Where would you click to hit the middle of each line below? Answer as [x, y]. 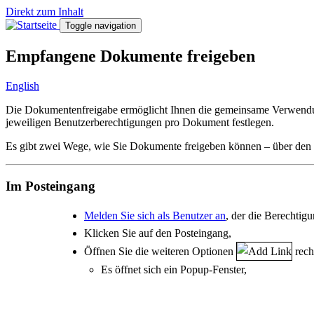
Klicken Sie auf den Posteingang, [158, 233]
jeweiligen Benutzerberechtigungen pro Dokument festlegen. [140, 122]
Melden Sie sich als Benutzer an [155, 216]
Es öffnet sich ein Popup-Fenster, [174, 270]
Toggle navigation [101, 26]
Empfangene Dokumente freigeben [130, 56]
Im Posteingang [50, 186]
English [22, 86]
